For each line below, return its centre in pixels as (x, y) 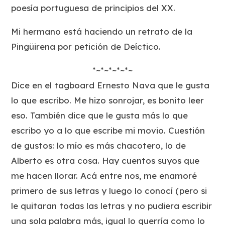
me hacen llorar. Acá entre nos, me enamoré (104, 175)
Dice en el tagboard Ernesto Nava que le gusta (110, 85)
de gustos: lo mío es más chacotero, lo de (99, 145)
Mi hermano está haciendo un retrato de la (102, 31)
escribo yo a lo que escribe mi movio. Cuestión (108, 130)
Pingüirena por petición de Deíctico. (86, 46)
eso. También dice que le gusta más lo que (100, 115)
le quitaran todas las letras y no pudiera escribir (112, 205)
